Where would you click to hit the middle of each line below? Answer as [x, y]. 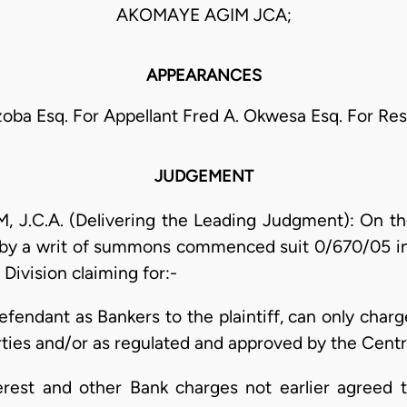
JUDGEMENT [203, 177]
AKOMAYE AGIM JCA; [203, 15]
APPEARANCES [203, 76]
